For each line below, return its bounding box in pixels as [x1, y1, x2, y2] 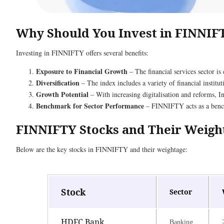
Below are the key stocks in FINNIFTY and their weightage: [16, 144, 187, 154]
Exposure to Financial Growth [36, 66, 127, 77]
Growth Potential [36, 89, 88, 100]
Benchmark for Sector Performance [36, 100, 144, 111]
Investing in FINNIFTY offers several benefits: [16, 48, 148, 58]
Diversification [36, 77, 79, 88]
